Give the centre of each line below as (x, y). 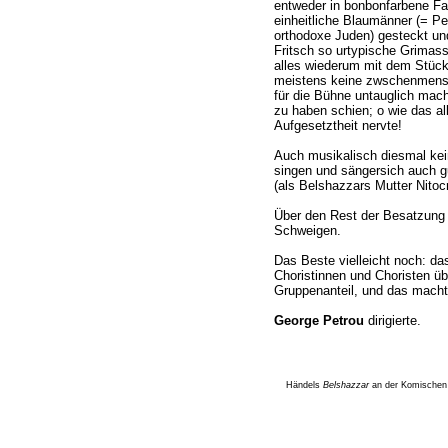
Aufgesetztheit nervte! (337, 126)
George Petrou (318, 321)
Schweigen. (307, 231)
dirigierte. (392, 321)
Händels (304, 385)
